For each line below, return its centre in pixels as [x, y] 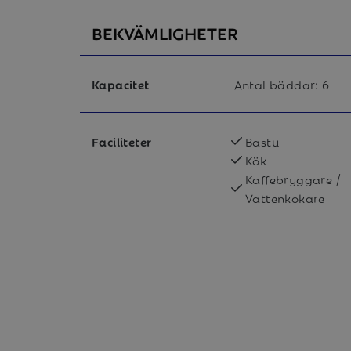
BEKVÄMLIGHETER [165, 32]
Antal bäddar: [276, 84]
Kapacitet [121, 84]
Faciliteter [122, 141]
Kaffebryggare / [293, 179]
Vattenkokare [285, 197]
